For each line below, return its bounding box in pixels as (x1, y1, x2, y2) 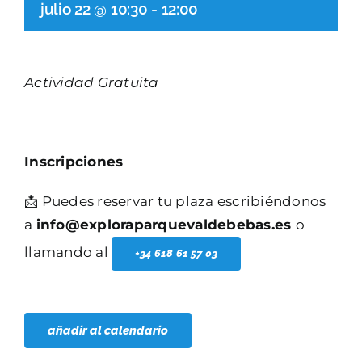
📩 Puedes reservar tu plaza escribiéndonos (24, 193, 326, 209)
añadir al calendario (48, 323, 168, 338)
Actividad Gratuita (24, 74, 159, 90)
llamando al (24, 244, 112, 260)
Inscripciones (24, 154, 124, 170)
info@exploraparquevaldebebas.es (36, 217, 296, 233)
